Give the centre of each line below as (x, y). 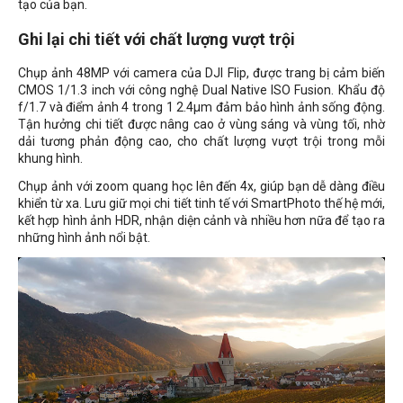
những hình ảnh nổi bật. (84, 238)
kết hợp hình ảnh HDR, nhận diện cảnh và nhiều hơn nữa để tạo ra (201, 221)
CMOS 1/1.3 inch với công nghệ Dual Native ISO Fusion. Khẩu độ (201, 90)
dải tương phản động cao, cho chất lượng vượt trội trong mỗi (201, 142)
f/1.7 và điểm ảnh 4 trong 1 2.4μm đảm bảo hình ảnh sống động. (201, 107)
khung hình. (50, 159)
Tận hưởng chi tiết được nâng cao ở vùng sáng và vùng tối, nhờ (201, 125)
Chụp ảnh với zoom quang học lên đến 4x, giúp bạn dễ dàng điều (201, 187)
